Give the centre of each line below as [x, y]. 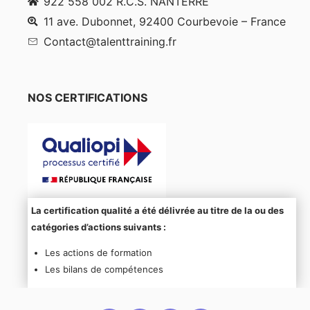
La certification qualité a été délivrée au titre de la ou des [157, 211]
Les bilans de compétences [105, 270]
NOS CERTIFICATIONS [88, 98]
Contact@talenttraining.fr [110, 42]
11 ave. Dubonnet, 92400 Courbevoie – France [164, 22]
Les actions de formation [98, 253]
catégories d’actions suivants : [99, 227]
